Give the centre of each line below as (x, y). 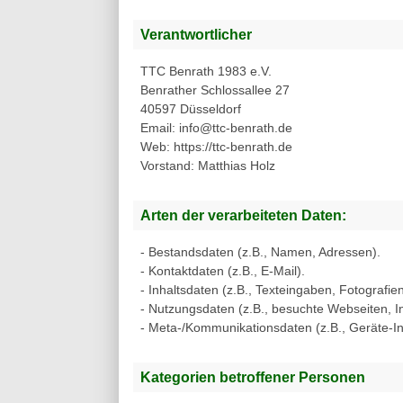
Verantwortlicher (196, 35)
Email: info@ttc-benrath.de (216, 128)
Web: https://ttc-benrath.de (216, 147)
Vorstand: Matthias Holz (208, 166)
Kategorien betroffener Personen (253, 377)
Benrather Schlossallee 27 (215, 90)
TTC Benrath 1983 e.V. (206, 72)
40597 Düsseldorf (191, 109)
